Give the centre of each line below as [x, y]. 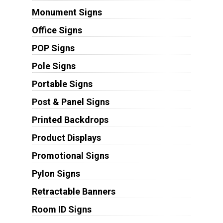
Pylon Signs [56, 173]
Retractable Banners [73, 191]
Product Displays [66, 137]
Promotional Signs [70, 155]
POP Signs [53, 48]
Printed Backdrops [70, 119]
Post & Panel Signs [70, 102]
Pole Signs [54, 66]
